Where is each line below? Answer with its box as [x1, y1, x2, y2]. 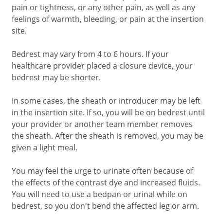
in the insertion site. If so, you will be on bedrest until [12, 107, 205, 118]
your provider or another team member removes [12, 119, 193, 129]
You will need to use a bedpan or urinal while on [12, 189, 187, 200]
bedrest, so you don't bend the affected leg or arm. [12, 200, 199, 211]
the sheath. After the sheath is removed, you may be [12, 130, 203, 141]
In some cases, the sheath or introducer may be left [12, 95, 200, 106]
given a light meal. [12, 142, 77, 153]
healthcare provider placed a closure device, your [12, 60, 193, 71]
